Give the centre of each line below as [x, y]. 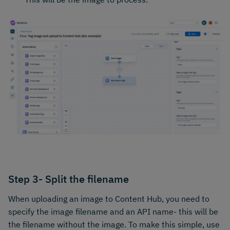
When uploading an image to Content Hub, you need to [109, 199]
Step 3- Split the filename [69, 179]
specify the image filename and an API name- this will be [113, 212]
